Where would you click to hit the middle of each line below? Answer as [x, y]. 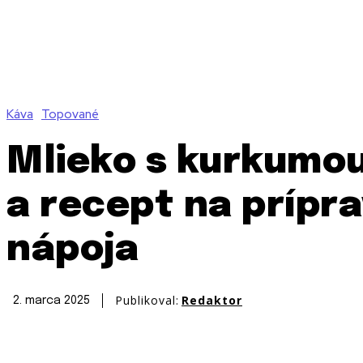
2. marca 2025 [51, 301]
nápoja [73, 250]
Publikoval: [147, 301]
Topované [70, 115]
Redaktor [212, 301]
